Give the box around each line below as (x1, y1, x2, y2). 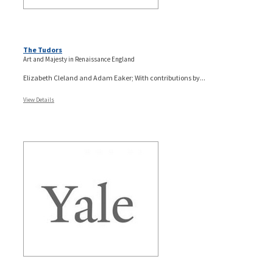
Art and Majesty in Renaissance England (23, 54, 135, 63)
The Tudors (23, 44, 62, 54)
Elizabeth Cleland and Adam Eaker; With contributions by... (23, 73, 205, 82)
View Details (23, 95, 54, 104)
